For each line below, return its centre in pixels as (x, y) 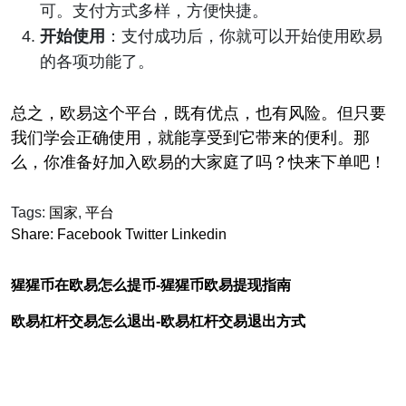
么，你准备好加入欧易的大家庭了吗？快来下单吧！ (198, 162)
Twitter (146, 234)
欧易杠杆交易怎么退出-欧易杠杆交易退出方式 (158, 321)
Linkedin (199, 234)
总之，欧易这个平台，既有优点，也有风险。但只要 (198, 113)
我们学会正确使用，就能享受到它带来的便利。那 (190, 137)
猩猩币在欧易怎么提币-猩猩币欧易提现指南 (151, 285)
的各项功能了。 (97, 61)
